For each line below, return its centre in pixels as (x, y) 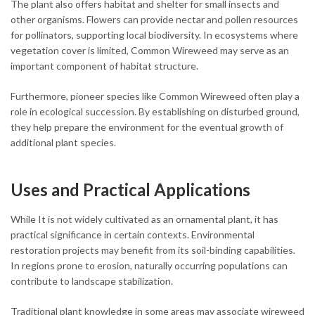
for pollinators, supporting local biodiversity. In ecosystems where (154, 34)
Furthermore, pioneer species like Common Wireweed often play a (155, 96)
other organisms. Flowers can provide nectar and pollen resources (154, 19)
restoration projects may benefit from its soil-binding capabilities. (153, 250)
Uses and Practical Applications (130, 189)
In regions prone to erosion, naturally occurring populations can (149, 265)
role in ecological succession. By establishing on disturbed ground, (155, 111)
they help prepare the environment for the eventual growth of (147, 127)
